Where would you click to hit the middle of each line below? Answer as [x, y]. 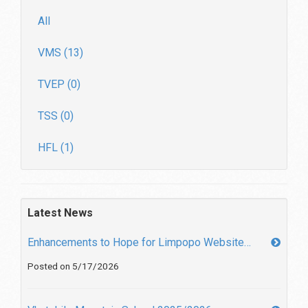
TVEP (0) [59, 84]
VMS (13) [60, 52]
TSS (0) [56, 115]
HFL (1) [56, 147]
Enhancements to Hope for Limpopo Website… [139, 242]
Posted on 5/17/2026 [73, 266]
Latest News [60, 212]
